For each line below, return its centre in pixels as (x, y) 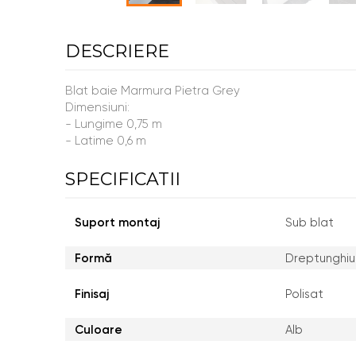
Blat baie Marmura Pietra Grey (156, 91)
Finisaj (92, 294)
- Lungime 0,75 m (114, 124)
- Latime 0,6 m (106, 141)
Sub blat (309, 222)
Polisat (304, 294)
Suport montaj (117, 222)
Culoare (99, 330)
